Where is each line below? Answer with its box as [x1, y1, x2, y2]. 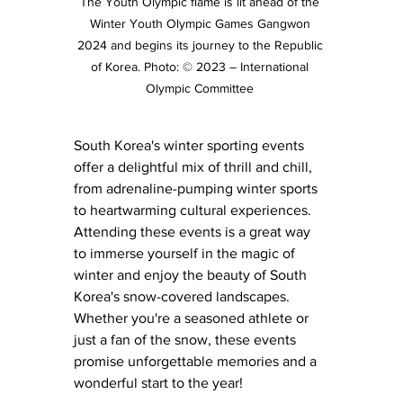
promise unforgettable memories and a [74, 353, 320, 369]
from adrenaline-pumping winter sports [74, 180, 321, 196]
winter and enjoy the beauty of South [74, 266, 310, 282]
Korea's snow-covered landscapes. [74, 288, 293, 304]
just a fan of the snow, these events [74, 331, 300, 347]
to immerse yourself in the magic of [74, 245, 299, 261]
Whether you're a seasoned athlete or [74, 309, 312, 326]
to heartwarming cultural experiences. [74, 201, 315, 218]
